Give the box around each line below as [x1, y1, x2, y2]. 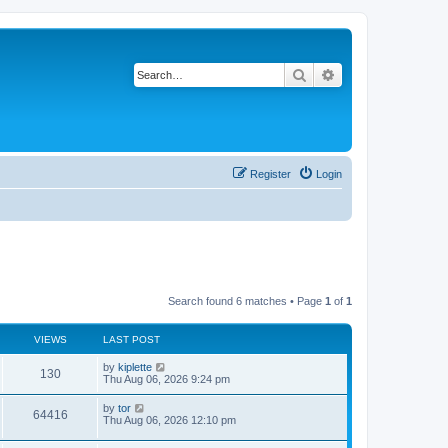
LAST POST [103, 333, 160, 345]
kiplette [118, 360, 152, 373]
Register [250, 168, 291, 180]
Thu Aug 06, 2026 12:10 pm [103, 413, 236, 426]
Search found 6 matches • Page [168, 294, 325, 307]
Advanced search [336, 65, 441, 83]
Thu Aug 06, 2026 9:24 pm [103, 372, 230, 385]
